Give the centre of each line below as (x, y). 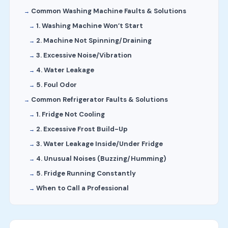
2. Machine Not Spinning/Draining (94, 40)
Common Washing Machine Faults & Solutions (108, 11)
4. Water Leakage (65, 70)
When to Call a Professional (82, 188)
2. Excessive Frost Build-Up (82, 129)
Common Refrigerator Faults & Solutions (99, 99)
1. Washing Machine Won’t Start (89, 25)
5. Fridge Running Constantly (86, 173)
